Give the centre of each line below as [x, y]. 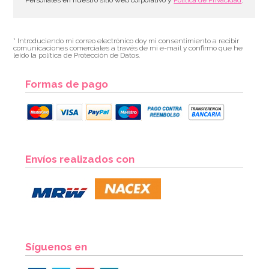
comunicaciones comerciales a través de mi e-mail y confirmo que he [128, 48]
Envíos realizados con [80, 159]
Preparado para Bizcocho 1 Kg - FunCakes [107, 151]
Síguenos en [56, 246]
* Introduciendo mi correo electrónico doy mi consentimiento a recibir [126, 41]
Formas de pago [67, 84]
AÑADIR [138, 238]
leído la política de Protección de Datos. [77, 55]
